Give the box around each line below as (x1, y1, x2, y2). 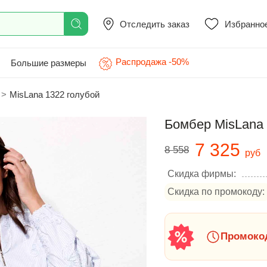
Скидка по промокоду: (167, 187, 265, 197)
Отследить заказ (120, 18, 190, 29)
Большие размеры (11, 57, 86, 68)
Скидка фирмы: (167, 169, 236, 179)
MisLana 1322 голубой (10, 89, 100, 100)
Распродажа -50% (116, 57, 189, 67)
